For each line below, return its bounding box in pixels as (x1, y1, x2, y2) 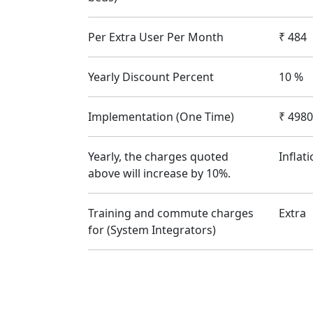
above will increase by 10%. (88, 166, 231, 181)
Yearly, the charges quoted (88, 149, 228, 164)
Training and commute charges (88, 205, 254, 221)
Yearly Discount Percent (88, 69, 214, 85)
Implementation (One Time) (88, 109, 234, 124)
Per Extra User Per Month (88, 29, 224, 45)
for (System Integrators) (88, 222, 216, 238)
